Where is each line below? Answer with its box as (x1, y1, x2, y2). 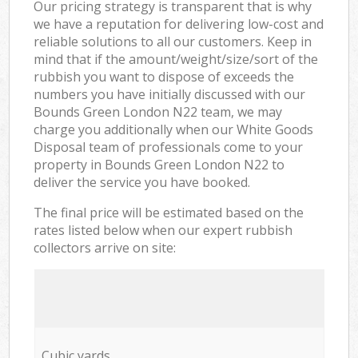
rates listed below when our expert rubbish (34, 221, 293, 239)
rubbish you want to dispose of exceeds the (34, 67, 295, 86)
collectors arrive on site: (34, 238, 177, 257)
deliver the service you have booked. (34, 173, 251, 191)
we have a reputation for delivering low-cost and (34, 14, 324, 33)
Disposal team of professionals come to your (34, 137, 304, 156)
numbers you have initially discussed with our (34, 85, 306, 103)
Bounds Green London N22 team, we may (34, 102, 283, 121)
